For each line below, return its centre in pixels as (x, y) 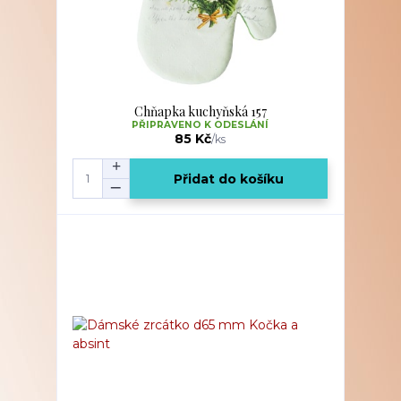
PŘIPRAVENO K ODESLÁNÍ (200, 125)
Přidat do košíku (229, 179)
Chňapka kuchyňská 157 (200, 112)
